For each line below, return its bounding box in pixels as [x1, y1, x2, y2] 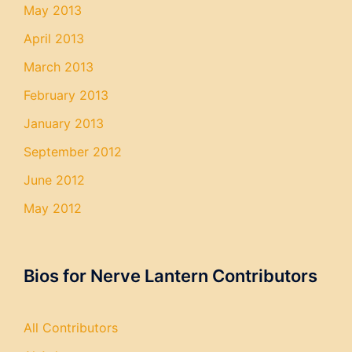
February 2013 [24, 87, 108, 103]
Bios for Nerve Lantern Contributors [24, 266, 317, 286]
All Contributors [24, 320, 118, 335]
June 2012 [24, 172, 85, 188]
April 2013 [24, 31, 84, 46]
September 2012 [24, 144, 122, 159]
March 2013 [24, 59, 93, 75]
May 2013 [24, 2, 82, 18]
